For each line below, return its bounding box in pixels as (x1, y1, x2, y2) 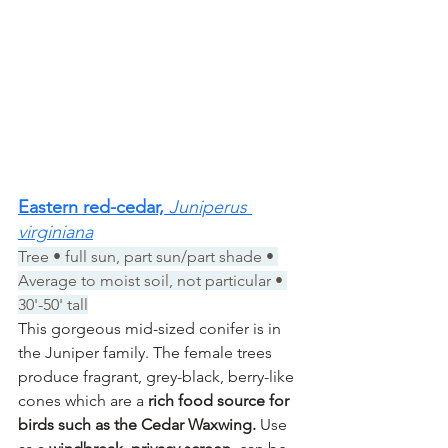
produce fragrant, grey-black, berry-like (18, 366, 298, 386)
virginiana (18, 220, 93, 243)
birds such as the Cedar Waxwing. (18, 414, 260, 434)
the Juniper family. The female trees (18, 342, 276, 362)
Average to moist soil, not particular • (18, 270, 287, 290)
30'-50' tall (18, 294, 88, 314)
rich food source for (148, 390, 293, 410)
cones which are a (18, 390, 148, 410)
